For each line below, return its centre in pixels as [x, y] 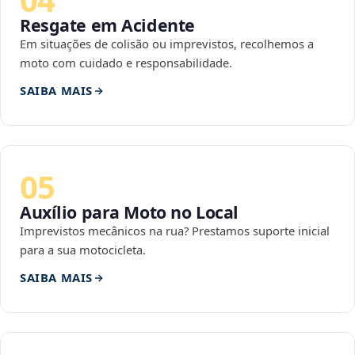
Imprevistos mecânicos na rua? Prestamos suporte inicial [175, 231]
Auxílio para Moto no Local [129, 212]
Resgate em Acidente [107, 25]
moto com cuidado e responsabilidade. [126, 63]
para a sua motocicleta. [83, 250]
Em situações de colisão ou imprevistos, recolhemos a [167, 44]
